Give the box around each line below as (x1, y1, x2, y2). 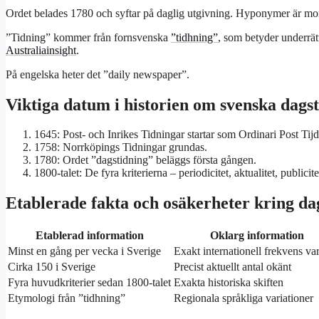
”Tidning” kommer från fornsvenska (6, 31, 171, 43)
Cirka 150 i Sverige (8, 261, 95, 273)
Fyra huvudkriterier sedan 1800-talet (8, 276, 171, 289)
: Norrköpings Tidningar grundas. (57, 141, 207, 154)
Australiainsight (6, 43, 76, 56)
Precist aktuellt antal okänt (174, 261, 291, 273)
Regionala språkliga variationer (174, 292, 313, 305)
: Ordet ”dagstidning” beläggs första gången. (57, 154, 256, 167)
